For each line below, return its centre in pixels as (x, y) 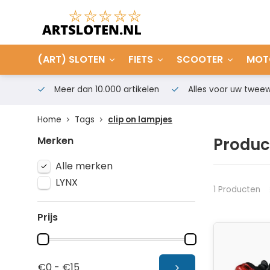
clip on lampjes (140, 120)
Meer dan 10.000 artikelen (105, 89)
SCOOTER (200, 59)
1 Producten (237, 189)
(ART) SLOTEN (71, 59)
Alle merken (84, 166)
